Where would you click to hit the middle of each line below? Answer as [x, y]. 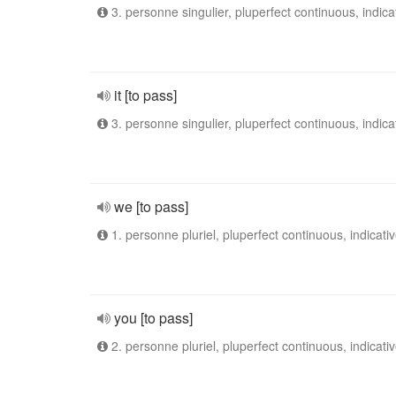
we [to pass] [151, 206]
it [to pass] [145, 95]
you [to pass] [153, 318]
